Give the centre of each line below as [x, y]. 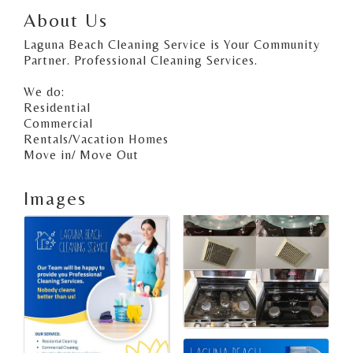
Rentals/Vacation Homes [96, 139]
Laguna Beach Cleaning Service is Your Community [172, 44]
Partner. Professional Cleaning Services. [141, 60]
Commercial [58, 123]
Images [55, 198]
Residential [57, 107]
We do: [44, 91]
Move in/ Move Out [81, 154]
